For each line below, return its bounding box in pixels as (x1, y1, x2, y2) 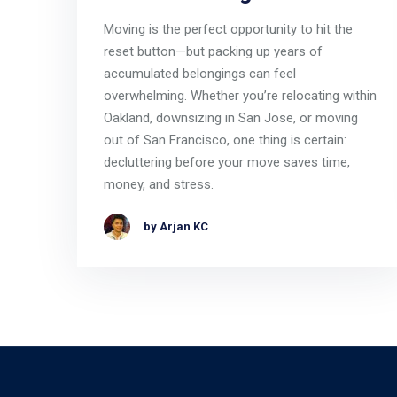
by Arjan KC (144, 220, 208, 234)
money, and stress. (104, 176, 214, 193)
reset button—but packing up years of (104, 43, 323, 60)
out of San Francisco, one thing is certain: (104, 132, 346, 149)
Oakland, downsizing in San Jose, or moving (104, 110, 358, 127)
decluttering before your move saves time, (104, 154, 350, 171)
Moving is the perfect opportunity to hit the (104, 21, 353, 38)
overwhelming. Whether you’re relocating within (104, 88, 377, 105)
